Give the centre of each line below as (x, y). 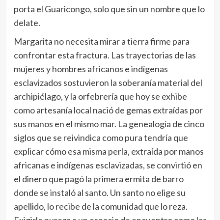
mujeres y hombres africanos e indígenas (91, 69)
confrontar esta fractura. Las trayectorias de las (105, 55)
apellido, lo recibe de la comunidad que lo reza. (100, 206)
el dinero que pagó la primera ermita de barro (98, 179)
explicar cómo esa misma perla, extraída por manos (109, 151)
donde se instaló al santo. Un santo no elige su (99, 193)
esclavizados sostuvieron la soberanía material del (108, 83)
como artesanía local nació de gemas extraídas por (108, 110)
